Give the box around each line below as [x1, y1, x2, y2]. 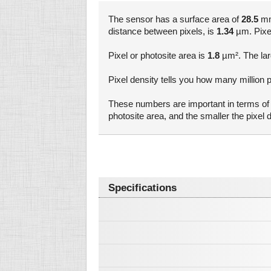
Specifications [108, 182, 177, 194]
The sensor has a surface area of [108, 14, 241, 25]
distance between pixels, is [108, 26, 217, 37]
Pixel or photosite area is [108, 50, 207, 61]
